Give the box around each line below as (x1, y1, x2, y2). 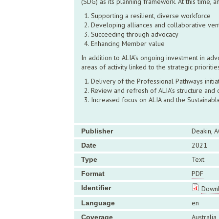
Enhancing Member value (91, 39, 165, 48)
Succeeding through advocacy (91, 30, 178, 39)
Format (81, 170, 105, 177)
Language (81, 199, 115, 207)
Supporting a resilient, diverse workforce (91, 11, 211, 20)
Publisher (81, 127, 113, 135)
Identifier (81, 184, 111, 192)
